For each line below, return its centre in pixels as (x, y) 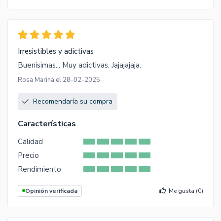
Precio (28, 155)
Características (47, 124)
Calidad (30, 141)
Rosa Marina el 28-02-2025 (59, 80)
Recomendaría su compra (73, 101)
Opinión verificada (51, 191)
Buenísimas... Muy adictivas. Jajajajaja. (79, 65)
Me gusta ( (183, 191)
